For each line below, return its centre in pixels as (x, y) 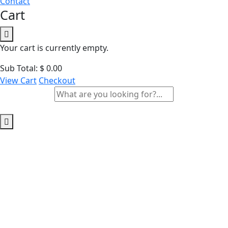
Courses (154, 191)
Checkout (57, 80)
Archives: (80, 191)
